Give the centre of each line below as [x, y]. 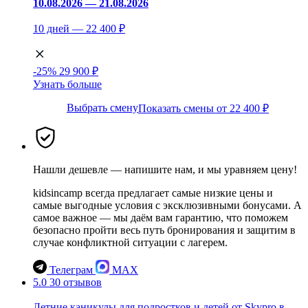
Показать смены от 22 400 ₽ [203, 108]
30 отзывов [76, 282]
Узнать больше [67, 84]
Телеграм [71, 269]
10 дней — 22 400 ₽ [79, 28]
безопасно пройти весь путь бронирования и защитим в [164, 230]
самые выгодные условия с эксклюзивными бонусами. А [167, 205]
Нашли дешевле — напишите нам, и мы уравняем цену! [165, 169]
